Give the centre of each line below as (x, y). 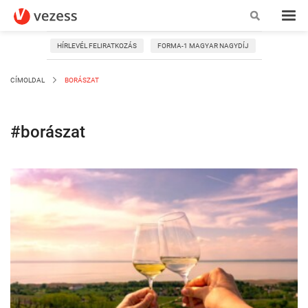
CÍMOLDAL (27, 80)
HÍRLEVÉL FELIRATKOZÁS (97, 46)
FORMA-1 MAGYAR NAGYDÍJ (203, 46)
